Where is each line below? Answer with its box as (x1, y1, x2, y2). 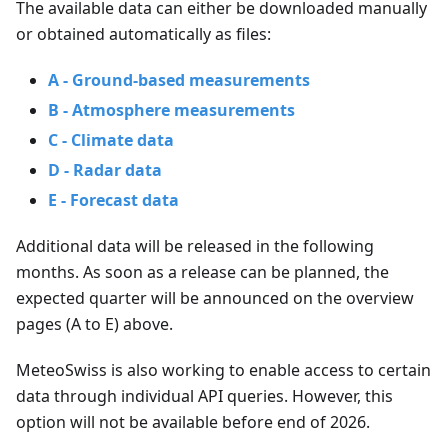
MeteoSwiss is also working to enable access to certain (16, 359, 431, 381)
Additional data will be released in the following (16, 235, 374, 257)
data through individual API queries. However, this (16, 385, 393, 407)
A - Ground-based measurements (48, 69, 310, 91)
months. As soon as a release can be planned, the (16, 261, 389, 283)
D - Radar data (48, 159, 162, 181)
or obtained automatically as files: (16, 23, 271, 45)
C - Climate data (48, 129, 174, 151)
